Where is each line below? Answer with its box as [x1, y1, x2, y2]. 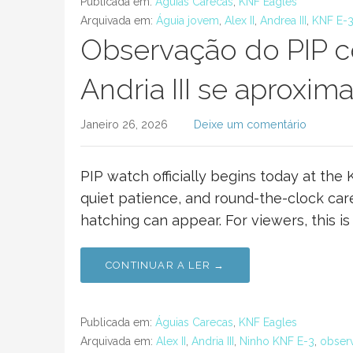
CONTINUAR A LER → [106, 259, 225, 271]
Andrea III [260, 14, 307, 27]
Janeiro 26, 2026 [80, 117, 168, 131]
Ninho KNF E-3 [240, 335, 314, 347]
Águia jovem [156, 14, 219, 27]
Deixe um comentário [193, 117, 307, 131]
